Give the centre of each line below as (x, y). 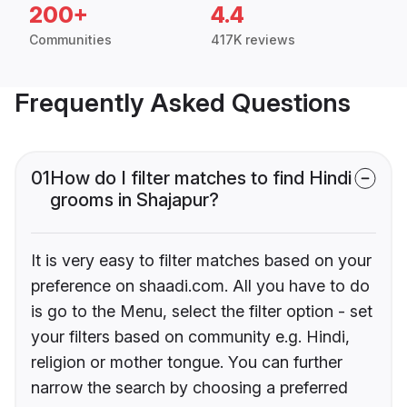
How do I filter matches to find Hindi (201, 179)
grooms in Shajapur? (134, 200)
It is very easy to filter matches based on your (201, 261)
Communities (70, 40)
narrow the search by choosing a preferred (189, 388)
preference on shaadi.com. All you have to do (200, 286)
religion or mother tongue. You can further (187, 362)
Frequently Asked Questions (183, 103)
